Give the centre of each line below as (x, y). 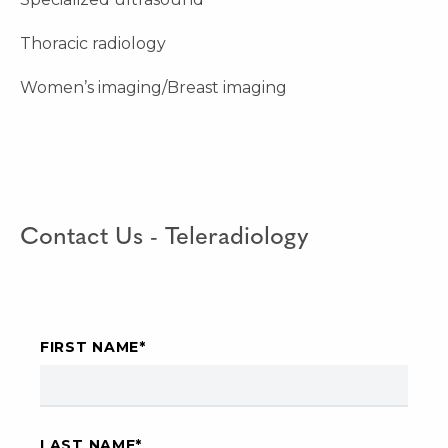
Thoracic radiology (93, 44)
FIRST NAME (89, 347)
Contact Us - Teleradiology (164, 238)
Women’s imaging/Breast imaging (153, 88)
